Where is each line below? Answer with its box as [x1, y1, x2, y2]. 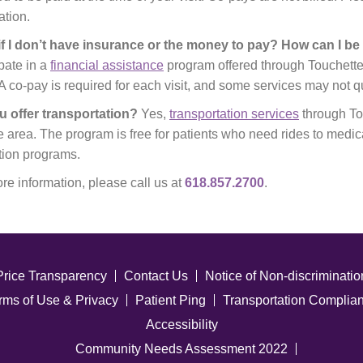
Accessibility [145, 318, 218, 331]
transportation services [169, 107, 299, 121]
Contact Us [123, 269, 188, 283]
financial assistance [50, 58, 164, 72]
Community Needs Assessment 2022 [75, 342, 288, 356]
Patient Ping [135, 293, 206, 307]
